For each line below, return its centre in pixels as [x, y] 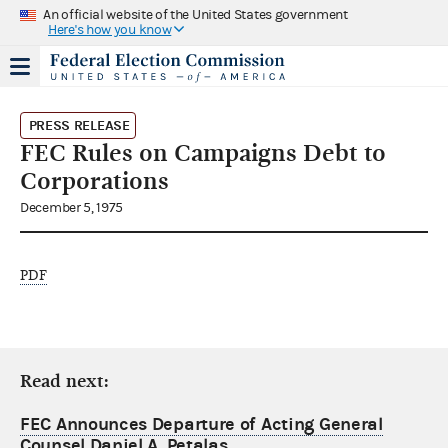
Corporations [94, 180]
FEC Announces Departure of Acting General [201, 424]
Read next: [64, 381]
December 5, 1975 [72, 207]
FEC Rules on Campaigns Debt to [203, 152]
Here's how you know [110, 29]
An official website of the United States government [195, 14]
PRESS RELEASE [79, 125]
